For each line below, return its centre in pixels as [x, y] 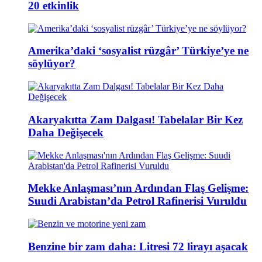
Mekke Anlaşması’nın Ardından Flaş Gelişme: [138, 188]
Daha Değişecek [66, 132]
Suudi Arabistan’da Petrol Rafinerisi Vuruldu [137, 201]
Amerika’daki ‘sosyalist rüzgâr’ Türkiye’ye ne [138, 51]
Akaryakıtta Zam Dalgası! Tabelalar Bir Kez [135, 119]
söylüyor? [52, 64]
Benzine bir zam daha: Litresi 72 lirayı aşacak [138, 246]
